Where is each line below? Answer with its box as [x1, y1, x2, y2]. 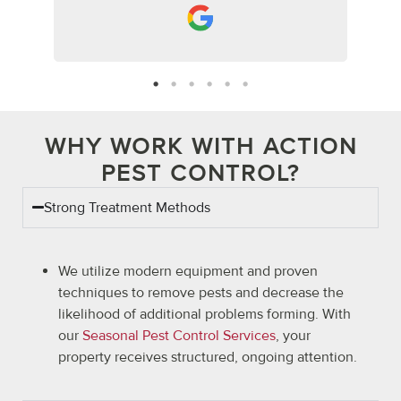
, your [276, 326, 311, 345]
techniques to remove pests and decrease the [58, 283, 344, 302]
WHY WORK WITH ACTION [44, 132, 357, 161]
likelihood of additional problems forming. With [58, 304, 351, 323]
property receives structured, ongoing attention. [58, 347, 357, 366]
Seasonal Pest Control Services [82, 326, 276, 345]
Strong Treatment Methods [44, 198, 211, 217]
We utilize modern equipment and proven [58, 261, 318, 280]
